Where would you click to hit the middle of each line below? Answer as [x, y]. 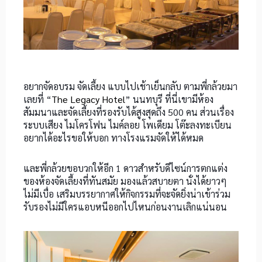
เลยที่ [35, 99]
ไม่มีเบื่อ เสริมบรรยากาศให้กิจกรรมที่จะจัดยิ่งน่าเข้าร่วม [127, 194]
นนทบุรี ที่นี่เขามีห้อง [172, 99]
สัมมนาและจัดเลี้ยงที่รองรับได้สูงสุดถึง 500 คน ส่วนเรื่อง [129, 112]
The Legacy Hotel [88, 99]
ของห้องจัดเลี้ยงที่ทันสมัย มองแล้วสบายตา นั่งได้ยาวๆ [125, 181]
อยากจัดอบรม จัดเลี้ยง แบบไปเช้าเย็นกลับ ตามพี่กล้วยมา [130, 87]
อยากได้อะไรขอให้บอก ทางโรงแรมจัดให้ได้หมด [115, 138]
